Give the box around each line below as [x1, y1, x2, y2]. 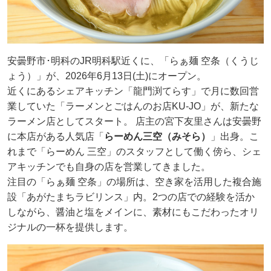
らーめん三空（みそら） [104, 131, 211, 142]
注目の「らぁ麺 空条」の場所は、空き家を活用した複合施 [7, 176, 261, 187]
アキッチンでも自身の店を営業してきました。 [7, 161, 211, 172]
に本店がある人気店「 [7, 131, 104, 142]
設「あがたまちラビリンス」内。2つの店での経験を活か [7, 191, 255, 202]
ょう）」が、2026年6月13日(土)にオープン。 [7, 70, 206, 81]
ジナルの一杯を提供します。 [7, 221, 133, 232]
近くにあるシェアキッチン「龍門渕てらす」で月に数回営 [7, 85, 259, 96]
